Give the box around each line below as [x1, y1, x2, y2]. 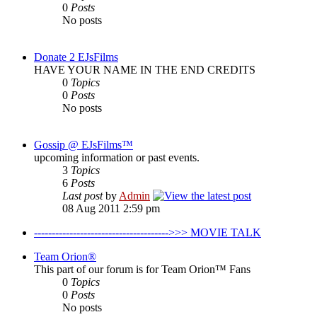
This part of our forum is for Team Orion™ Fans [34, 263, 250, 275]
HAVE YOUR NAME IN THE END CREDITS [34, 64, 255, 76]
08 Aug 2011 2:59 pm [62, 202, 160, 214]
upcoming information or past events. [34, 151, 200, 163]
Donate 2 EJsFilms [34, 51, 118, 63]
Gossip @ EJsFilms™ [34, 139, 133, 151]
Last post [62, 190, 103, 202]
